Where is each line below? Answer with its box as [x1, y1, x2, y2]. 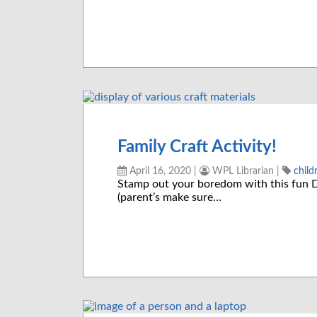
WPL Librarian [209, 166, 274, 177]
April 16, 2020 [127, 166, 191, 177]
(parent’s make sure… [117, 192, 221, 204]
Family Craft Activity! [117, 139, 277, 156]
